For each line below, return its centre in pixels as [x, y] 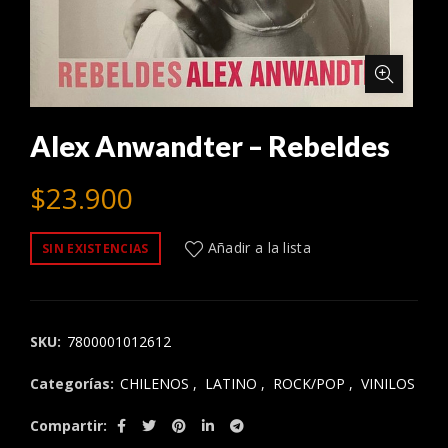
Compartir [66, 426]
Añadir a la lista [259, 248]
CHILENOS [154, 384]
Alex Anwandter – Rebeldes [210, 146]
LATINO [231, 384]
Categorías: [74, 384]
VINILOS [388, 384]
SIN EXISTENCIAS [95, 249]
